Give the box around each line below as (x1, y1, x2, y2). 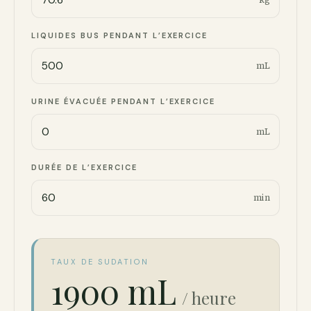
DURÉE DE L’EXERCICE (31, 162, 137, 172)
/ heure (182, 287, 236, 309)
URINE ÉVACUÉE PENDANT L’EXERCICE (31, 96, 216, 106)
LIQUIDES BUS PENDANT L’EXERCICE (31, 31, 208, 40)
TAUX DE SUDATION (51, 257, 149, 267)
